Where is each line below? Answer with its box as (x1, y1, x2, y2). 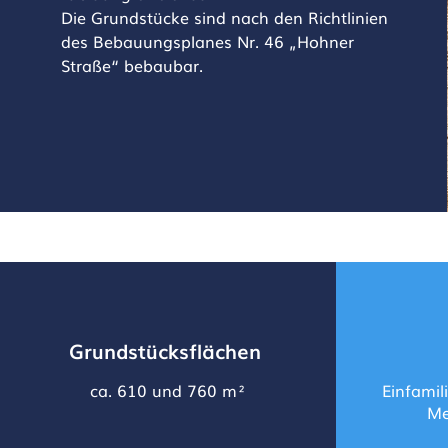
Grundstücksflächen (69, 335, 261, 365)
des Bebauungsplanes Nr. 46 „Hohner (60, 29, 354, 53)
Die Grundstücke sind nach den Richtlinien (60, 5, 388, 29)
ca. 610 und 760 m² (90, 378, 246, 402)
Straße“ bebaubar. (60, 53, 203, 77)
